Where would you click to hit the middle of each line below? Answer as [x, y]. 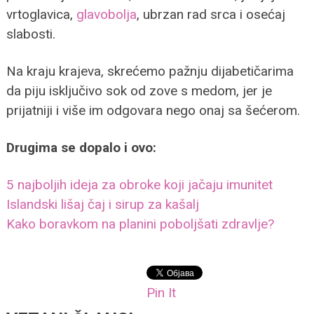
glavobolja [106, 14]
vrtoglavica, [41, 14]
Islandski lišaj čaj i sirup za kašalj [102, 204]
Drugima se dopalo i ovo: [81, 147]
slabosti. [30, 34]
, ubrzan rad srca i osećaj [211, 14]
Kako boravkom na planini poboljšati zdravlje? [140, 224]
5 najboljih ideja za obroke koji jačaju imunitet [139, 184]
